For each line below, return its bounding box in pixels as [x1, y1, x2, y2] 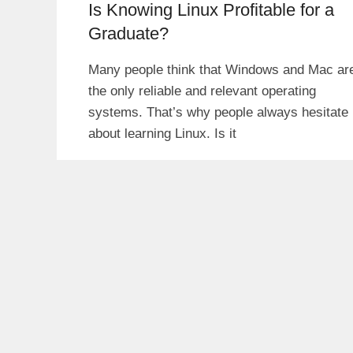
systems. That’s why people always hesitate [88, 104, 348, 120]
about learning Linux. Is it [88, 125, 236, 141]
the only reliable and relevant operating [88, 83, 316, 98]
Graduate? [88, 23, 169, 43]
